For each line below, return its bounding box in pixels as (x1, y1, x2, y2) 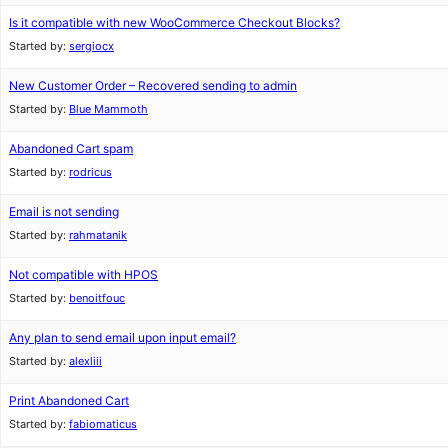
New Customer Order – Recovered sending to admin (9, 78, 297, 93)
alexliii (69, 354, 102, 368)
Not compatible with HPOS (9, 267, 158, 282)
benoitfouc (69, 291, 125, 305)
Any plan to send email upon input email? (9, 330, 236, 345)
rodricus (69, 165, 112, 179)
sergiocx (69, 39, 114, 53)
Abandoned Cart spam (9, 141, 133, 156)
